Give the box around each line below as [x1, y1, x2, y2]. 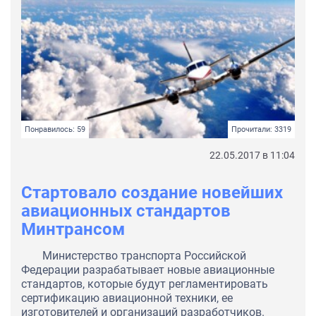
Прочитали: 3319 [231, 125, 291, 135]
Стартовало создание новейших [21, 183, 283, 203]
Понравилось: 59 [25, 125, 85, 135]
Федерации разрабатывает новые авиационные [21, 263, 274, 277]
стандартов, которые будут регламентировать [21, 277, 268, 291]
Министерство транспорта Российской [42, 249, 246, 263]
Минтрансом [21, 219, 125, 240]
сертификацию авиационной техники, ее [21, 291, 233, 305]
